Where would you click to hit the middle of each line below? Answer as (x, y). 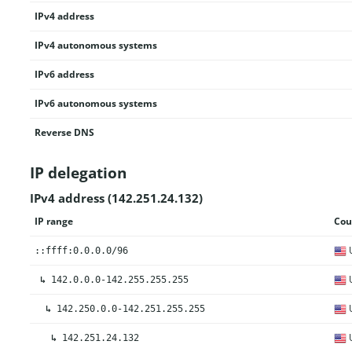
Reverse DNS (64, 132)
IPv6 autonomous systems (95, 103)
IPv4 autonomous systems (95, 45)
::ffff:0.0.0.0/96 (81, 250)
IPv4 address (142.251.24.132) (116, 198)
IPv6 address (64, 74)
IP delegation (78, 173)
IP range (53, 221)
